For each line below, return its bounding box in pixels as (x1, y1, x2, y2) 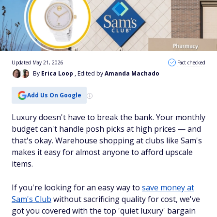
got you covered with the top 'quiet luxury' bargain (12, 205, 196, 216)
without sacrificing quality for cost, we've (51, 194, 200, 204)
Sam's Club (12, 194, 51, 204)
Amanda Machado (105, 69, 159, 77)
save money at (142, 182, 194, 193)
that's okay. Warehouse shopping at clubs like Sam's (12, 135, 202, 146)
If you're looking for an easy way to (12, 182, 142, 193)
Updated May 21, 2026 (12, 59, 63, 66)
